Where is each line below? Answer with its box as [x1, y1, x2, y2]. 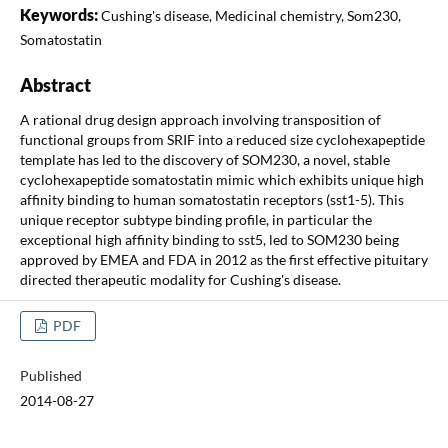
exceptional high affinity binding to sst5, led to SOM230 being [19, 230, 399, 248]
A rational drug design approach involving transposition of [19, 110, 381, 128]
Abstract [19, 73, 91, 96]
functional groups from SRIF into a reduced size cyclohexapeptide [19, 130, 425, 148]
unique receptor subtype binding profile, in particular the [19, 210, 372, 228]
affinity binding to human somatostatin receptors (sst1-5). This [19, 190, 404, 208]
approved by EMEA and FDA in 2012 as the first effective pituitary [19, 250, 428, 268]
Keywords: [19, 4, 101, 24]
